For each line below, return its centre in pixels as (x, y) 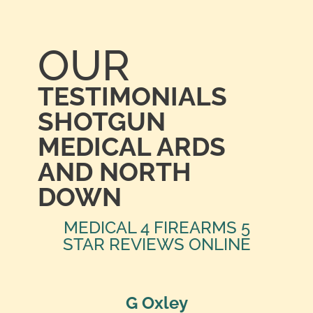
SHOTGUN (101, 122)
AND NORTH (114, 172)
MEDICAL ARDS (131, 147)
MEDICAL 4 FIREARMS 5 (156, 228)
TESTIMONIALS (132, 96)
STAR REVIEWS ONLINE (156, 245)
